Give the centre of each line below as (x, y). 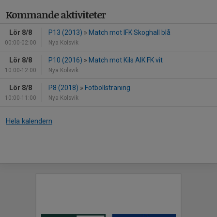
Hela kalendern (29, 121)
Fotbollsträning (108, 88)
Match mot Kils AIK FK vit (126, 60)
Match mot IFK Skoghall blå (130, 33)
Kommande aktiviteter (56, 15)
